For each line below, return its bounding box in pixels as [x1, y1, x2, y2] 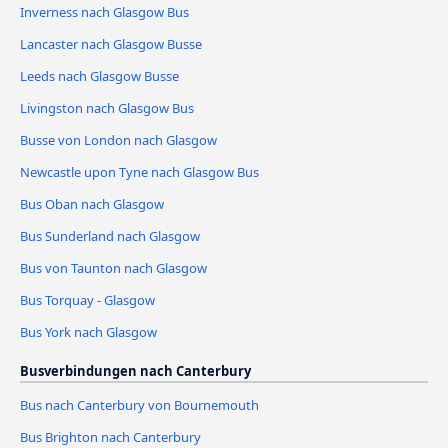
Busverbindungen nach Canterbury [20, 361, 251, 380]
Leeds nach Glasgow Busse [20, 67, 179, 86]
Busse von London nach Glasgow [20, 131, 217, 150]
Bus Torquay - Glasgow [20, 290, 155, 309]
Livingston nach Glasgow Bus [20, 99, 194, 118]
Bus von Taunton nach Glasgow [20, 259, 207, 278]
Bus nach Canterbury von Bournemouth [20, 395, 259, 414]
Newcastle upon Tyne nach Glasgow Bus [20, 163, 259, 182]
